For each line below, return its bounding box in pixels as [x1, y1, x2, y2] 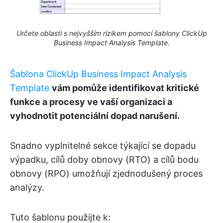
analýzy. [10, 182, 44, 193]
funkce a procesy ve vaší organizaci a [10, 97, 172, 108]
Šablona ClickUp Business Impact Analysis [10, 69, 187, 80]
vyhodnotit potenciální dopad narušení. [10, 111, 180, 121]
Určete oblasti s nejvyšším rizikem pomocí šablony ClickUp [16, 29, 207, 38]
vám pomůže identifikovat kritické [52, 83, 199, 94]
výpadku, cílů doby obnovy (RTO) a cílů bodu [10, 154, 199, 165]
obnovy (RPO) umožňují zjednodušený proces [10, 168, 203, 179]
